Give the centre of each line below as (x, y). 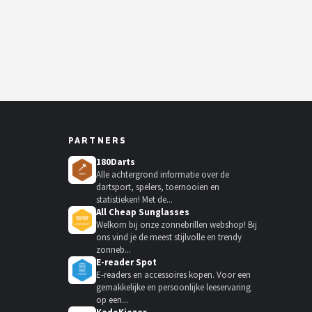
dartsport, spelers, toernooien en (158, 187)
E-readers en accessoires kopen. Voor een (173, 275)
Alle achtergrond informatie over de (163, 175)
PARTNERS (98, 141)
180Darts (116, 162)
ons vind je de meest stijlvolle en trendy (169, 237)
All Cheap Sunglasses (143, 212)
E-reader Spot (126, 263)
